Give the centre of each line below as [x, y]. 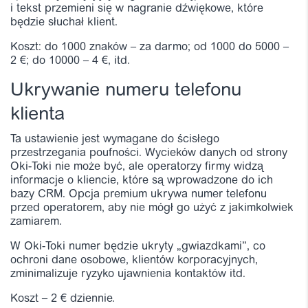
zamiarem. [36, 222]
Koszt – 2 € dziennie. [63, 299]
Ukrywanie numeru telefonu [126, 91]
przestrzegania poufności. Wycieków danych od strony [149, 153]
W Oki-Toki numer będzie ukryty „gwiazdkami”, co [138, 246]
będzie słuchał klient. [64, 22]
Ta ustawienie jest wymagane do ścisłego [115, 139]
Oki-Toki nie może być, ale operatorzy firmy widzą [137, 167]
